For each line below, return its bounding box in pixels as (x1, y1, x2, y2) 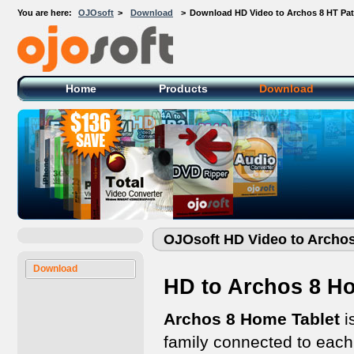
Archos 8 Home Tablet (164, 310, 340, 328)
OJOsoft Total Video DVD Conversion (17, 72, 162, 81)
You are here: (17, 8, 74, 17)
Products (159, 82, 208, 95)
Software (17, 81, 51, 91)
